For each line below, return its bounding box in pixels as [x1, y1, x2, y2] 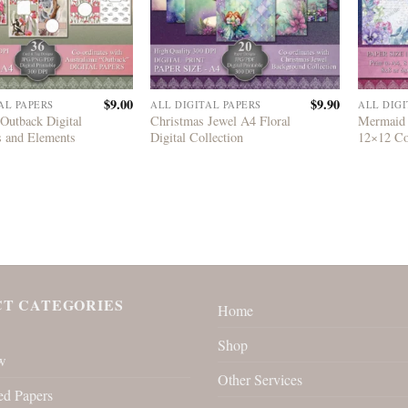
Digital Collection [150, 127, 244, 146]
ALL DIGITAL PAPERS [150, 98, 261, 112]
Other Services [218, 370, 302, 390]
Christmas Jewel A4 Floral [150, 111, 291, 129]
